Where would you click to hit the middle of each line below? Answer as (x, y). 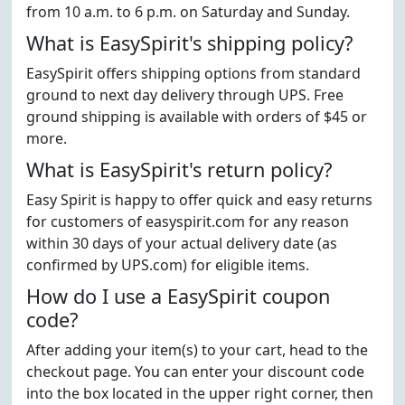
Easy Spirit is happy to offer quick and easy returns (199, 200)
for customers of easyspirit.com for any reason (188, 221)
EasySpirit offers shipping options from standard (193, 73)
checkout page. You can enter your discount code (195, 372)
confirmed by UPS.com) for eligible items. (168, 265)
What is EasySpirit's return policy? (179, 170)
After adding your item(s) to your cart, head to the (197, 350)
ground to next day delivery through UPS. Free (185, 95)
